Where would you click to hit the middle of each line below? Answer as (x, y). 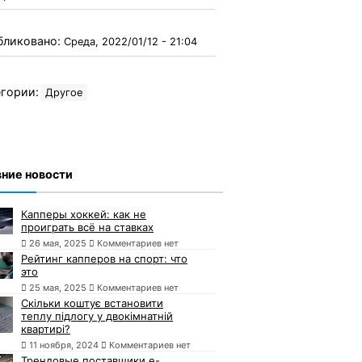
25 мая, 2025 (58, 287)
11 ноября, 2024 (64, 345)
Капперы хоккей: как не (84, 214)
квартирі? (46, 328)
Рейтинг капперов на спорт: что (104, 258)
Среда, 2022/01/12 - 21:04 (130, 41)
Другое (64, 92)
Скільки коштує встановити (92, 303)
